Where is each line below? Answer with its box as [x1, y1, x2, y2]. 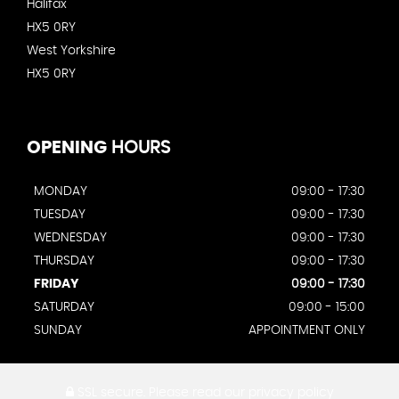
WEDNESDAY [34, 232, 107, 245]
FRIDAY [34, 278, 78, 291]
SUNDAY [34, 324, 82, 338]
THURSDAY [34, 255, 94, 268]
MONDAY [34, 185, 87, 199]
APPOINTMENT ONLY [248, 324, 365, 338]
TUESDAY [34, 208, 85, 222]
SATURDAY [34, 301, 94, 314]
